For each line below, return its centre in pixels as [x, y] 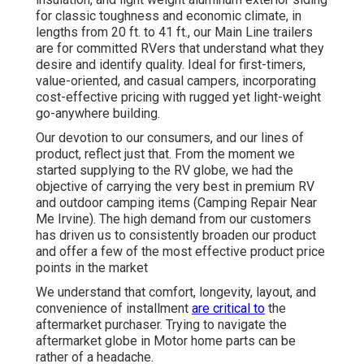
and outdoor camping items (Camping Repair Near [176, 202]
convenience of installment [114, 308]
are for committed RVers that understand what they [180, 48]
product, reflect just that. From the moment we [165, 154]
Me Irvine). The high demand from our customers [173, 219]
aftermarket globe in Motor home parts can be [166, 340]
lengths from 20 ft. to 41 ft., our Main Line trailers [174, 32]
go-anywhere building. [98, 113]
